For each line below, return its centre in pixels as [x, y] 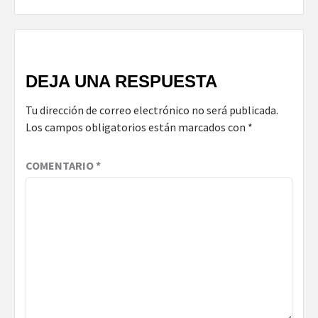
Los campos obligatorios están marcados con [137, 127]
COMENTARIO [61, 166]
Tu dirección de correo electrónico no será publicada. [152, 110]
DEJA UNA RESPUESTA [121, 82]
